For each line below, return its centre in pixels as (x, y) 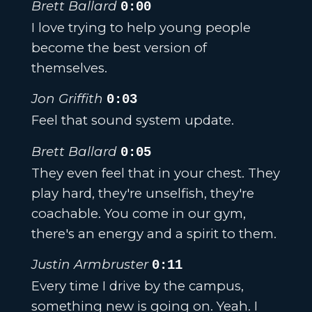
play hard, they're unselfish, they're (142, 193)
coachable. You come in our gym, (138, 213)
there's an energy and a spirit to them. (154, 233)
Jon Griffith (67, 99)
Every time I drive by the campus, (137, 286)
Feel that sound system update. (132, 120)
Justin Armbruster (89, 265)
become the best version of (119, 47)
